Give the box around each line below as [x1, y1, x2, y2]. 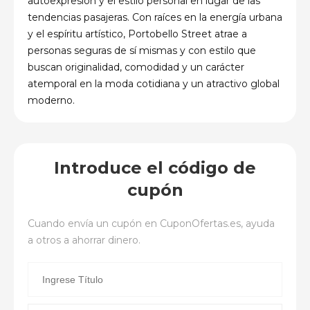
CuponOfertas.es [160, 217, 241, 230]
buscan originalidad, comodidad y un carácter [28, 60, 244, 73]
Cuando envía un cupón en [28, 217, 160, 230]
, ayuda [241, 217, 275, 230]
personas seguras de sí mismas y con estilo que [28, 44, 256, 57]
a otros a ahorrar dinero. [28, 233, 140, 246]
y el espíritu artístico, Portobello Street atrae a [28, 27, 247, 40]
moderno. [28, 93, 75, 107]
